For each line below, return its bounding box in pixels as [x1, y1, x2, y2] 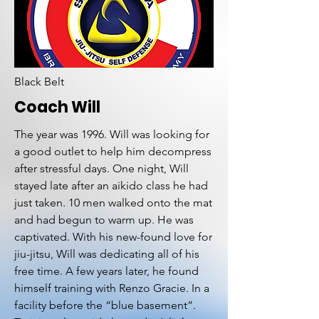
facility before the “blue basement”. [14, 298, 196, 312]
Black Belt [14, 75, 64, 88]
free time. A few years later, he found [14, 264, 199, 278]
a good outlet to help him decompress [14, 145, 211, 158]
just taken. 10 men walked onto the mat [14, 196, 212, 209]
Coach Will [14, 96, 100, 118]
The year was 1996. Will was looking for [14, 127, 209, 141]
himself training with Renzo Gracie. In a [14, 281, 209, 295]
